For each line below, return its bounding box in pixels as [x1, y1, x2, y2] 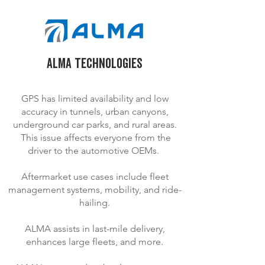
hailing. [79, 197, 110, 208]
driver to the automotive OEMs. [28, 145, 161, 156]
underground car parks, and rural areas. [12, 119, 177, 130]
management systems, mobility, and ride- [8, 184, 182, 195]
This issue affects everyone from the [18, 132, 171, 143]
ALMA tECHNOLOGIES [47, 55, 143, 73]
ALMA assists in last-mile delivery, [24, 223, 165, 234]
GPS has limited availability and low [21, 93, 169, 104]
